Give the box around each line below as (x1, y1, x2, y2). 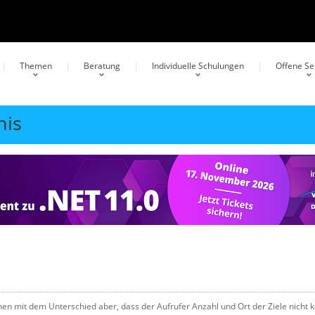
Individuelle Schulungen (152, 60, 244, 72)
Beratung (84, 60, 120, 72)
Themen (20, 60, 52, 72)
